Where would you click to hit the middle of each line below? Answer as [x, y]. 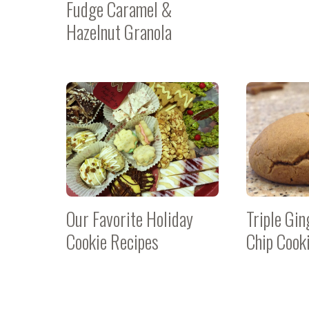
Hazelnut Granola [119, 32]
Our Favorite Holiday [130, 219]
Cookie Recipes [112, 241]
